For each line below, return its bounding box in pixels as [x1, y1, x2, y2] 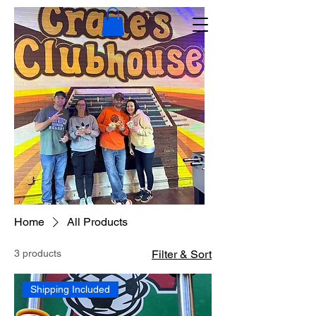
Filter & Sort [152, 248, 212, 261]
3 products [14, 248, 61, 259]
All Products [67, 215, 128, 229]
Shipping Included [30, 284, 111, 296]
